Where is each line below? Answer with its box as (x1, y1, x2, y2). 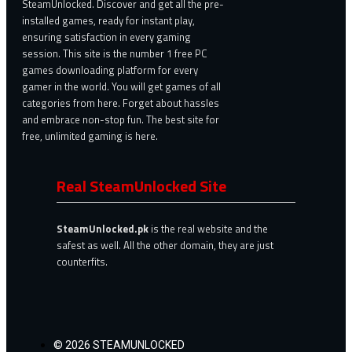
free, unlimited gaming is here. (22, 128, 158, 145)
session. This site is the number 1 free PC (22, 46, 207, 62)
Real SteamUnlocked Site (57, 174, 226, 199)
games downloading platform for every (22, 62, 198, 79)
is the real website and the (151, 221, 268, 237)
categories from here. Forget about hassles (22, 95, 219, 112)
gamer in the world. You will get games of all (22, 79, 221, 95)
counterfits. (57, 254, 108, 270)
